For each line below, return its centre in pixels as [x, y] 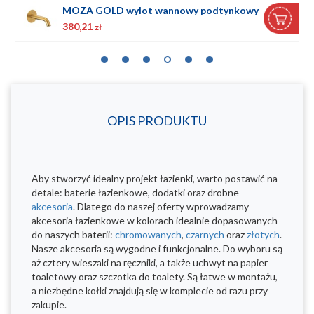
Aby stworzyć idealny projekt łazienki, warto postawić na [155, 179]
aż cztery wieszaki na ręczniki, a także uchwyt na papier [150, 263]
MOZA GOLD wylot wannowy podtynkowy [160, 10]
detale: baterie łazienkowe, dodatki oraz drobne [135, 193]
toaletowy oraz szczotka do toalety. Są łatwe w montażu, [155, 277]
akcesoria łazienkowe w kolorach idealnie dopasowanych [155, 221]
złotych [263, 235]
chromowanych [148, 235]
